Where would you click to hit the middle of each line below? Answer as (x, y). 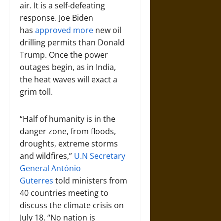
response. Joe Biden (56, 18)
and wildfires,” (47, 156)
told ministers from (91, 181)
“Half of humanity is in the (68, 119)
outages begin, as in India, (68, 67)
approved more (64, 30)
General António (50, 168)
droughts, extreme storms (69, 144)
